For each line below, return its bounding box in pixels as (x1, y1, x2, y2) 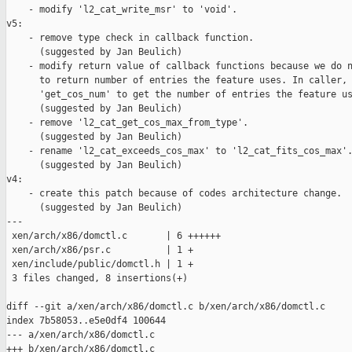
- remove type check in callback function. (6, 32, 254, 44)
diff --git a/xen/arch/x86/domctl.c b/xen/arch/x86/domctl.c (6, 301, 325, 313)
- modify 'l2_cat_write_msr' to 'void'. (6, 4, 237, 16)
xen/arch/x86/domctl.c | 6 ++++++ (6, 230, 221, 242)
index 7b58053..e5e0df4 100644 (6, 315, 166, 327)
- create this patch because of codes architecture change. (6, 188, 342, 200)
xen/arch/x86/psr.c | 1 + (6, 244, 193, 256)
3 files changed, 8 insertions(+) (6, 273, 188, 284)
